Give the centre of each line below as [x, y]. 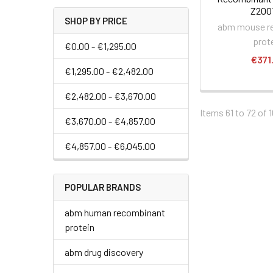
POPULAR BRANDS [103, 187]
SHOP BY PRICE [96, 20]
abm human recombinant [115, 212]
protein [80, 227]
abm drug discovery [104, 252]
